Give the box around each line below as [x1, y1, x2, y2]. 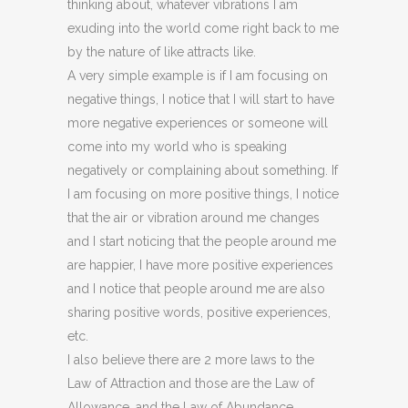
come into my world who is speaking [67, 139, 287, 154]
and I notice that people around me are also [67, 281, 325, 296]
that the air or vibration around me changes [67, 210, 320, 225]
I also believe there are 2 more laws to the [67, 352, 314, 367]
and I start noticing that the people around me [67, 234, 336, 249]
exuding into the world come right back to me [67, 21, 339, 36]
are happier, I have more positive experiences [67, 258, 333, 272]
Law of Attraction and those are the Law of [67, 376, 314, 391]
